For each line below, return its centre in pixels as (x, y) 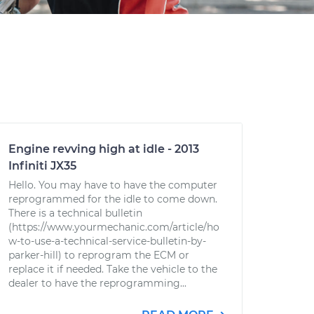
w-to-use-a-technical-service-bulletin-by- (107, 241)
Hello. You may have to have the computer (113, 185)
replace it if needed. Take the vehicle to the (113, 269)
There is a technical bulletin (75, 213)
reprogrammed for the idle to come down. (113, 199)
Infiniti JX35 (42, 166)
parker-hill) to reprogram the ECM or (99, 255)
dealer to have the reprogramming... (97, 283)
